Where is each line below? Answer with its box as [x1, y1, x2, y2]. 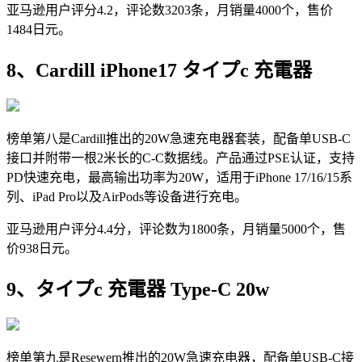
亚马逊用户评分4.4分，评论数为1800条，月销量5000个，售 [6, 222, 346, 236]
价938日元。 [6, 242, 78, 255]
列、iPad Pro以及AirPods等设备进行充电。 [6, 190, 247, 204]
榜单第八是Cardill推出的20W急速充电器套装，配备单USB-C [6, 132, 351, 145]
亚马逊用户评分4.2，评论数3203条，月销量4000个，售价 [6, 3, 333, 18]
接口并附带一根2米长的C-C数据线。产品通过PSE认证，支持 [6, 151, 355, 165]
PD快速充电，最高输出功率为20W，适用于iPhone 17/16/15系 [6, 170, 352, 184]
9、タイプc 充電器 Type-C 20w [6, 278, 269, 300]
